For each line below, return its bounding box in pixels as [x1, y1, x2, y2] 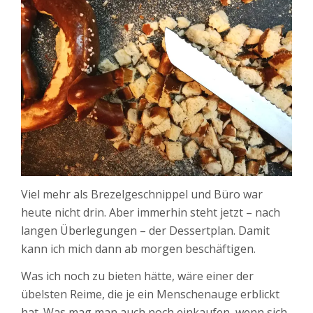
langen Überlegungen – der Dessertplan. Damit [21, 222, 270, 238]
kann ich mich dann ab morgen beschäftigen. [21, 240, 256, 256]
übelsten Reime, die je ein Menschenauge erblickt [21, 286, 279, 302]
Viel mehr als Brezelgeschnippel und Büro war [21, 186, 263, 202]
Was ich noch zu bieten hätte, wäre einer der [21, 268, 254, 284]
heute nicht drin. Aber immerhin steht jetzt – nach [21, 204, 280, 220]
